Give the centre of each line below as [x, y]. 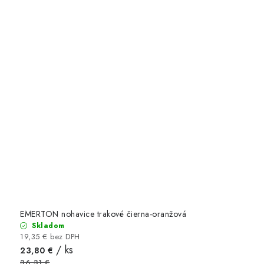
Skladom [47, 225]
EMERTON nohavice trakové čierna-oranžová [103, 214]
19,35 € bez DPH [50, 236]
